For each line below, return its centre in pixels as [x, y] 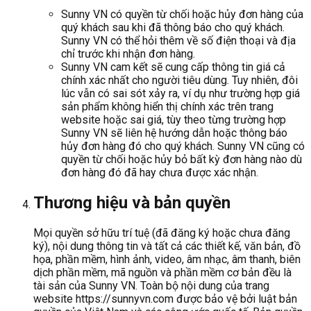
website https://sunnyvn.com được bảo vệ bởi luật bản [165, 299]
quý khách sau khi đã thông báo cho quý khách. [173, 27]
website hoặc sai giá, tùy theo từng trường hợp [174, 119]
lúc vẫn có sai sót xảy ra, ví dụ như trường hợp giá [180, 93]
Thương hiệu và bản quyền [132, 202]
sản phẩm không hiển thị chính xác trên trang [167, 106]
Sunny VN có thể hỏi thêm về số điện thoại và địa [178, 40]
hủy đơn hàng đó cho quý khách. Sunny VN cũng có [183, 146]
